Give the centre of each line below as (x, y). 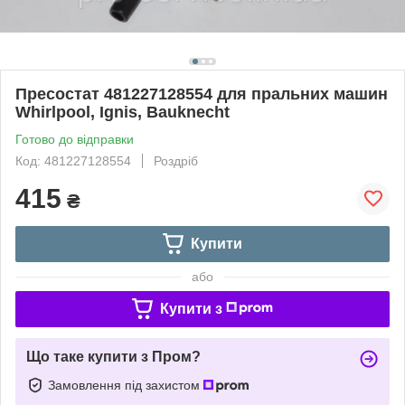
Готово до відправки (75, 139)
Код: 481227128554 (73, 160)
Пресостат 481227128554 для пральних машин (202, 94)
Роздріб (176, 160)
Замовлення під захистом (126, 385)
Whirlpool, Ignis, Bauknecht (122, 112)
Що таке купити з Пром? (113, 356)
